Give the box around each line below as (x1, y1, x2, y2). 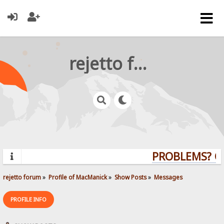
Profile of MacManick (48, 172, 107, 181)
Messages (154, 172, 183, 181)
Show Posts (114, 172, 147, 181)
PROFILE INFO (10, 195, 47, 203)
